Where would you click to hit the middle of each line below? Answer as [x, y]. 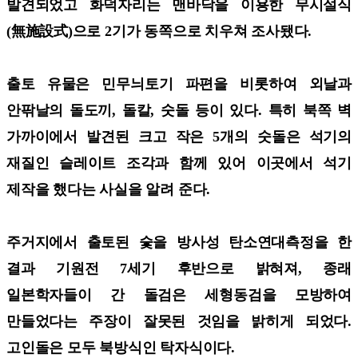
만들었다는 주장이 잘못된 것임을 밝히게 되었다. [179, 321]
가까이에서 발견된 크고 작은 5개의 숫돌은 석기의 [179, 136]
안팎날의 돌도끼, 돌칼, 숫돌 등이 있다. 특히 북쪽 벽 [179, 110]
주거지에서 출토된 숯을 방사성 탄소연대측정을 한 [179, 242]
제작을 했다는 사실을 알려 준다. [110, 189]
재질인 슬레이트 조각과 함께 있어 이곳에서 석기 [179, 163]
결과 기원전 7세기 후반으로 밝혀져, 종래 [179, 268]
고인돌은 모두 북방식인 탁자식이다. [123, 347]
